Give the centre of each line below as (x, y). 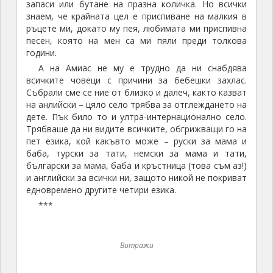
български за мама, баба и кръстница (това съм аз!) (136, 166)
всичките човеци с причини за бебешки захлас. (136, 80)
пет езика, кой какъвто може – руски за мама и (136, 141)
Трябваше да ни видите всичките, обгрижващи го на (136, 129)
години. (44, 53)
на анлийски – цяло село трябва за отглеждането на (136, 105)
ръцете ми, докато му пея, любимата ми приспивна (136, 29)
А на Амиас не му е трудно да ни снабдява (143, 68)
